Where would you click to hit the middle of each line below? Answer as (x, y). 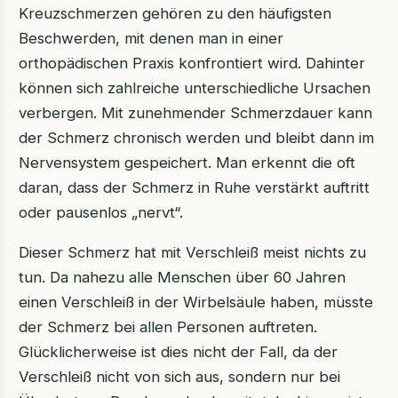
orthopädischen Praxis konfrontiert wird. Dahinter (191, 64)
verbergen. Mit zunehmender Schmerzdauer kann (195, 113)
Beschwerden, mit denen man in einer (151, 39)
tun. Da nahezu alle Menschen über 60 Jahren (182, 278)
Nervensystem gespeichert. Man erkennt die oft (187, 163)
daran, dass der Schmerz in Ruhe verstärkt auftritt (194, 188)
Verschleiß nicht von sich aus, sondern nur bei (179, 377)
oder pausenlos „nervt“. (100, 213)
